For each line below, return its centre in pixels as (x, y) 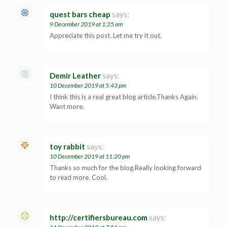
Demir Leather (75, 75)
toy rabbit (67, 146)
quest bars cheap (80, 14)
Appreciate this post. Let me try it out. (106, 35)
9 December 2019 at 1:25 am (86, 24)
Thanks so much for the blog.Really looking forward (125, 167)
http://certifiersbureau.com (99, 217)
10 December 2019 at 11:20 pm (90, 156)
